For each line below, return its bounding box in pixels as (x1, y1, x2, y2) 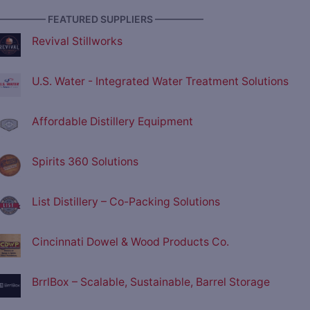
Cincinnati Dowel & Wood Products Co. (32, 235, 229, 249)
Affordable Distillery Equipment (32, 115, 193, 129)
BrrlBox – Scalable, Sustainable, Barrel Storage (32, 275, 270, 289)
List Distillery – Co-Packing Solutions (32, 195, 220, 209)
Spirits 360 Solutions (32, 155, 138, 169)
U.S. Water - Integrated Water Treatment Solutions (32, 75, 289, 89)
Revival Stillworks (32, 35, 122, 48)
